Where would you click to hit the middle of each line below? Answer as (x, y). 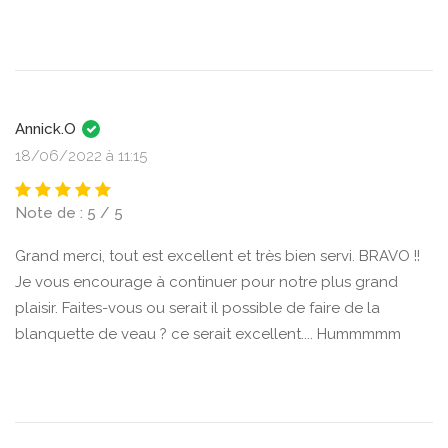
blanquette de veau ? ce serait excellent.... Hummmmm (208, 334)
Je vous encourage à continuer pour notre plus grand (206, 282)
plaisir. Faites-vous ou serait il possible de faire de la (197, 308)
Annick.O (47, 129)
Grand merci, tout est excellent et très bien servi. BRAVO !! (217, 256)
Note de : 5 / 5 (69, 213)
